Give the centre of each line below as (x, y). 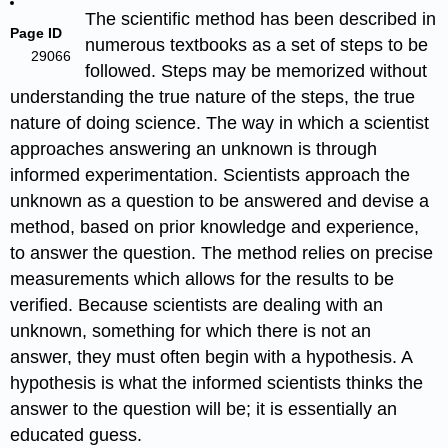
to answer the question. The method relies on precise (222, 253)
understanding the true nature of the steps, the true (213, 97)
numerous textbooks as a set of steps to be (256, 45)
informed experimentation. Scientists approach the (210, 175)
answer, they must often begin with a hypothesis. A (211, 357)
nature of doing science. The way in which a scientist (220, 123)
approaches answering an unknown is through (194, 149)
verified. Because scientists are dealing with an (197, 305)
